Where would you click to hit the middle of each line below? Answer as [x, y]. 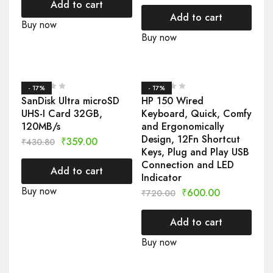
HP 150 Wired [172, 101]
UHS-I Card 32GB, [62, 114]
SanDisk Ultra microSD [70, 101]
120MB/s [41, 127]
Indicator [161, 178]
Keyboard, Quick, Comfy [196, 114]
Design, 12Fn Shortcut [190, 140]
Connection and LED [187, 165]
